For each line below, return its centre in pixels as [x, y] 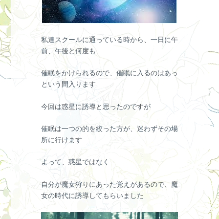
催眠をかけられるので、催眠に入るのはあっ [109, 73]
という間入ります [68, 84]
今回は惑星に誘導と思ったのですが [96, 106]
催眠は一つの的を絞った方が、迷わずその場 [109, 129]
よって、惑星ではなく [75, 162]
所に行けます [61, 140]
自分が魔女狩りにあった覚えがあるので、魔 [109, 184]
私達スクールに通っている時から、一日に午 [109, 39]
